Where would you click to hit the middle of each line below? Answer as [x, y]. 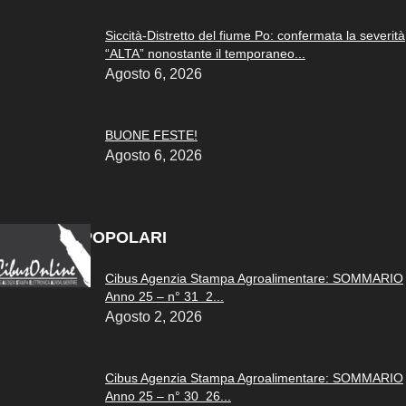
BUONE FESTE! [151, 135]
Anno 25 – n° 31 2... [164, 296]
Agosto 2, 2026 [154, 316]
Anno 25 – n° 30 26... [168, 396]
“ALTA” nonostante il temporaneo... [205, 53]
